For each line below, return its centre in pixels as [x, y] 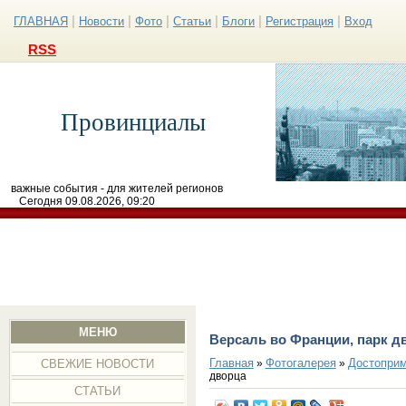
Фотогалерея [300, 362]
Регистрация [300, 21]
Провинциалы [133, 122]
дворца [227, 376]
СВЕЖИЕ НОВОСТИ [98, 364]
